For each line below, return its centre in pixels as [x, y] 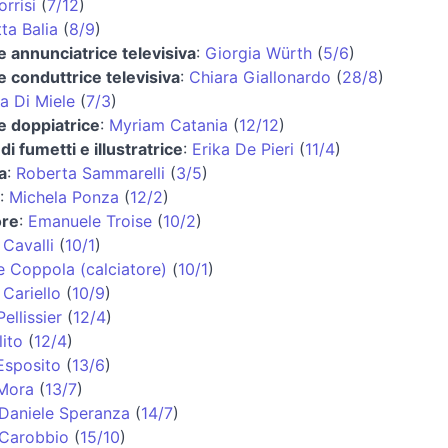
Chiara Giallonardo [260, 76]
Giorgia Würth [258, 52]
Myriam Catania [168, 124]
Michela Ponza [64, 196]
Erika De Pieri [243, 148]
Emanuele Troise [90, 220]
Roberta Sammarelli [90, 172]
